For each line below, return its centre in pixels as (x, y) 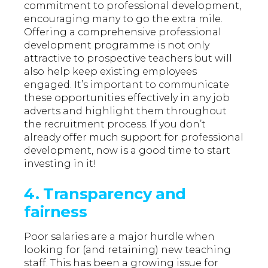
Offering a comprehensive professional (123, 32)
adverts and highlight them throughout (126, 111)
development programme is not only (117, 45)
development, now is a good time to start (127, 151)
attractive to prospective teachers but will (128, 59)
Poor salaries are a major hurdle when (120, 237)
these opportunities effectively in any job (127, 98)
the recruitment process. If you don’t (115, 124)
